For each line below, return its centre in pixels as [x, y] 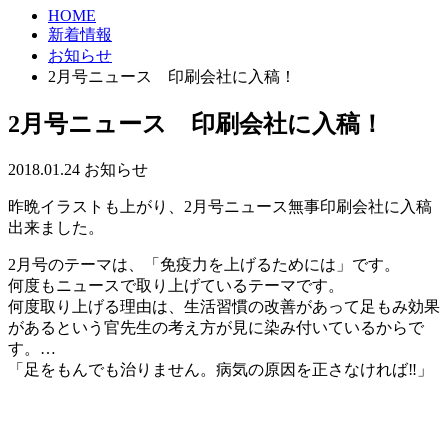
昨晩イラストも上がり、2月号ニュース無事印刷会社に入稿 [220, 206]
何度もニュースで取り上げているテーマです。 [176, 285]
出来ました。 [56, 227]
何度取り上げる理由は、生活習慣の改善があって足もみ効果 [224, 306]
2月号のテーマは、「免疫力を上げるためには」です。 [204, 264]
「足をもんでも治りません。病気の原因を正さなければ [208, 369]
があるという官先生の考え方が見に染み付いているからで [216, 327]
